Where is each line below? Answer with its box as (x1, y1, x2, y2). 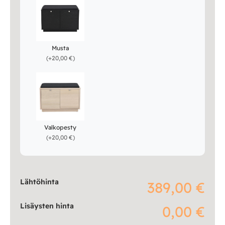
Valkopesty (44, 123, 76, 131)
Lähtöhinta (20, 177, 59, 186)
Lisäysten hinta (20, 201, 74, 210)
